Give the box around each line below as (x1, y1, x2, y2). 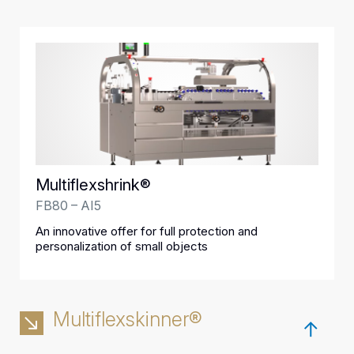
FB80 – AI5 (36, 198, 101, 213)
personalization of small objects (36, 239, 208, 254)
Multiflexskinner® (53, 307, 202, 331)
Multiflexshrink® (36, 175, 151, 194)
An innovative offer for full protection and (36, 224, 258, 239)
